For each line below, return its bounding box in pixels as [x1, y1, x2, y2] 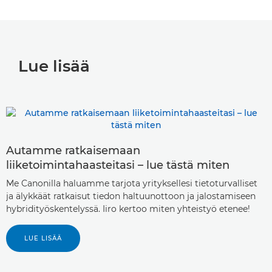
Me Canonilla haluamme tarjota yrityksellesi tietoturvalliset [6, 177, 257, 189]
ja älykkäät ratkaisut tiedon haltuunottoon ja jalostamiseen [6, 190, 256, 202]
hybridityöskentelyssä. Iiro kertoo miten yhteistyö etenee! [6, 203, 250, 214]
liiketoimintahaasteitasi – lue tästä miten [6, 158, 229, 172]
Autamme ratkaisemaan [6, 143, 140, 157]
